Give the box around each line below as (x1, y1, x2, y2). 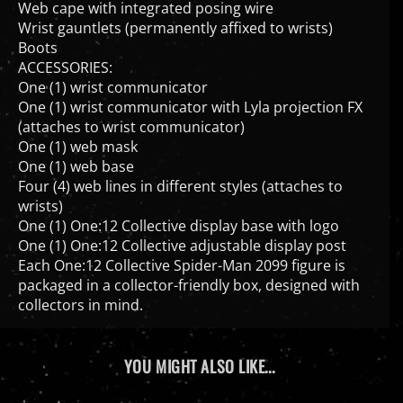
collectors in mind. (18, 279, 143, 300)
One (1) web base (18, 140, 134, 161)
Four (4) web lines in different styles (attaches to (18, 160, 343, 181)
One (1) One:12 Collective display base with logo (18, 200, 339, 220)
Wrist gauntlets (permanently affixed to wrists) (18, 2, 333, 22)
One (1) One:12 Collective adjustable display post (18, 219, 346, 240)
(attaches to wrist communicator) (18, 101, 245, 121)
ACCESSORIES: (18, 41, 112, 62)
